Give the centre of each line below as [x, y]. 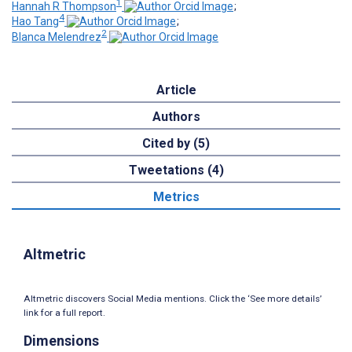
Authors [176, 117]
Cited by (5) [176, 144]
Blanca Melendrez [57, 37]
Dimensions [61, 341]
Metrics [176, 197]
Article [176, 90]
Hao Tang [35, 22]
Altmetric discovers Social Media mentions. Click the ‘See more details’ [172, 299]
